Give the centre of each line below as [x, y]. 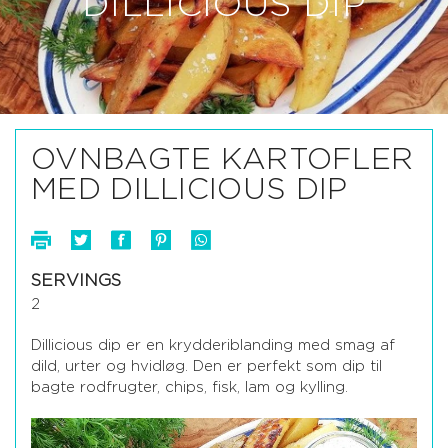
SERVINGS [76, 280]
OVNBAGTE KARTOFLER [222, 160]
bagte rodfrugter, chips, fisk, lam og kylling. [189, 387]
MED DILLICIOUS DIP [189, 190]
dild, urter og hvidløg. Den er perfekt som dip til [206, 366]
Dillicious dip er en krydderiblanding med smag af [213, 345]
